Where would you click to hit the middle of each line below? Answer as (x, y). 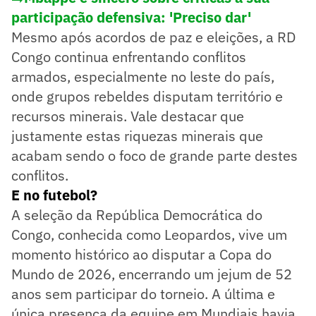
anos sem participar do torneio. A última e (143, 293)
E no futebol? (54, 195)
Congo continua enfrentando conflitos (129, 56)
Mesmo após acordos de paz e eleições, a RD (153, 37)
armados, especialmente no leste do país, (143, 76)
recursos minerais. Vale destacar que (128, 116)
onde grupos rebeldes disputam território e (147, 96)
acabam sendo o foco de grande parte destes (154, 155)
